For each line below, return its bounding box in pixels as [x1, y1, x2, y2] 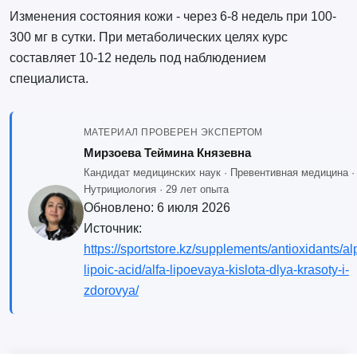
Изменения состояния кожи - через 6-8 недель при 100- [9, 10, 336, 24]
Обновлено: [83, 201, 157, 215]
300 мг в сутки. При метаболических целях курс [9, 30, 288, 45]
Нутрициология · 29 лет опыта [83, 183, 229, 196]
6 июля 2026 [156, 201, 230, 215]
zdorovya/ [83, 284, 139, 298]
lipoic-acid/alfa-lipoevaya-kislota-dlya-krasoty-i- [83, 263, 349, 277]
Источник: [83, 222, 142, 236]
